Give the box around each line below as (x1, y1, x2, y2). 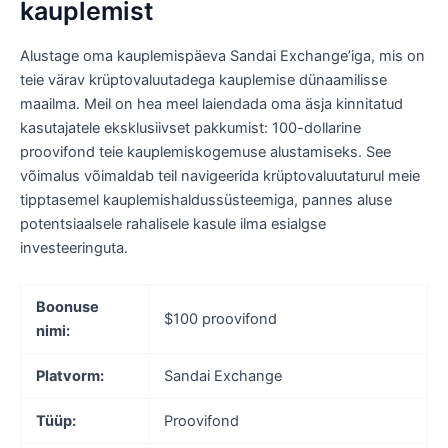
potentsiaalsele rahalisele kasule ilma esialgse (20, 215, 326, 234)
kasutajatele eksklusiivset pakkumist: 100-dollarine (20, 119, 361, 138)
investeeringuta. (20, 239, 128, 258)
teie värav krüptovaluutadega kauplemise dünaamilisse (20, 71, 387, 90)
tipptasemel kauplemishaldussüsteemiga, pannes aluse (20, 191, 392, 210)
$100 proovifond (163, 309, 277, 328)
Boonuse (35, 297, 99, 316)
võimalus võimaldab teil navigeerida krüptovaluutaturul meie (20, 167, 420, 186)
